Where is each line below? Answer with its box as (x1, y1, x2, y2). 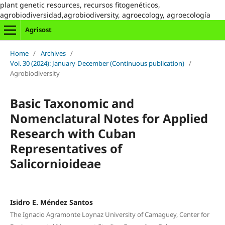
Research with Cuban (10, 125, 136, 142)
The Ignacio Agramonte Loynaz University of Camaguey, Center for (10, 209, 209, 219)
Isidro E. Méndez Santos (10, 197, 93, 207)
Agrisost (25, 25, 52, 34)
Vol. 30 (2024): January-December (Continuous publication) (10, 58, 184, 68)
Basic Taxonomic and (10, 94, 134, 111)
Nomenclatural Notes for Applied (10, 109, 208, 127)
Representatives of (10, 140, 122, 157)
